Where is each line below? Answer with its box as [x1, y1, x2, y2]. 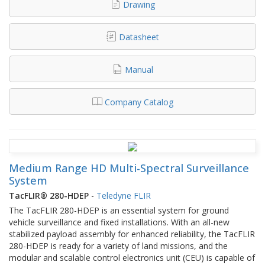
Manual [124, 63, 153, 75]
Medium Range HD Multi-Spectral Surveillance [9, 160, 249, 175]
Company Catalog [104, 96, 173, 108]
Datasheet [118, 31, 159, 43]
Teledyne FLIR [96, 189, 151, 201]
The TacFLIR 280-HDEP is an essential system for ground [9, 204, 229, 216]
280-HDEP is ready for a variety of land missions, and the [9, 240, 228, 251]
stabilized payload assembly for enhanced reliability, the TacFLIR [9, 228, 255, 240]
